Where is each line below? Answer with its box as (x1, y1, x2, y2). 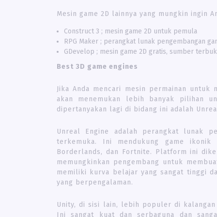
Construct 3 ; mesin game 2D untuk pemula (64, 27, 197, 35)
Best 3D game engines (57, 62, 138, 71)
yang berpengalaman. (57, 178, 133, 186)
